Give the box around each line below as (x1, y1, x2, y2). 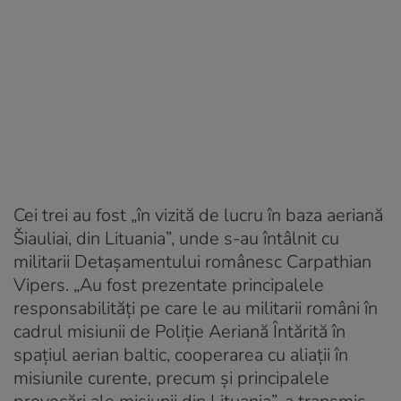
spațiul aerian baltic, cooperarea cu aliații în (13, 342, 348, 367)
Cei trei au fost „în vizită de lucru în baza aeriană (13, 202, 383, 227)
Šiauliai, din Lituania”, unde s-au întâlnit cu (13, 226, 339, 251)
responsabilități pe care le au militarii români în (13, 295, 378, 320)
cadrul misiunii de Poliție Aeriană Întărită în (13, 319, 346, 344)
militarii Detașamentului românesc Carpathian (13, 249, 371, 274)
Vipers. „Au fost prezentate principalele (13, 272, 324, 297)
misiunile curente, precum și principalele (13, 365, 329, 390)
